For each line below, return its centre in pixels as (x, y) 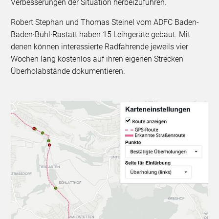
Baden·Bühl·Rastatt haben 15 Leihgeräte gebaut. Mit (101, 34)
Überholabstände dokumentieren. (68, 71)
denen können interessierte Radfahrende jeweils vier (100, 46)
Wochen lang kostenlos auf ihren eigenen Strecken (97, 59)
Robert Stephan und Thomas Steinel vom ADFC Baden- (105, 22)
